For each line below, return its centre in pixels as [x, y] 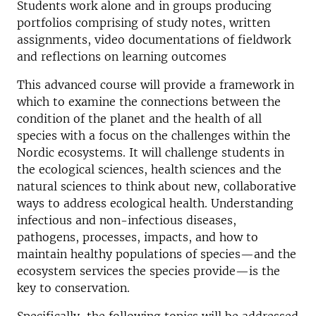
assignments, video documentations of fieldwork [154, 39]
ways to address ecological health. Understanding [155, 203]
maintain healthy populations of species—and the [157, 254]
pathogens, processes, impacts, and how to [138, 237]
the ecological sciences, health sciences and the [149, 169]
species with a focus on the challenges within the [154, 135]
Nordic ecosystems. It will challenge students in [151, 152]
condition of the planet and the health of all [139, 119]
